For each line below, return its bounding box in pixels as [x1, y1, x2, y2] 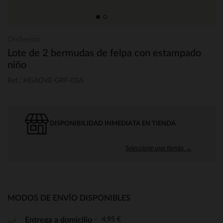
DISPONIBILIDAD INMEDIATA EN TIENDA [50, 120, 176, 127]
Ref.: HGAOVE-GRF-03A [7, 77, 83, 84]
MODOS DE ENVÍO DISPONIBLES [7, 194, 130, 202]
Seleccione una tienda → [125, 143, 192, 152]
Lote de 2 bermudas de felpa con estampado [7, 48, 201, 58]
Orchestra [7, 36, 39, 43]
